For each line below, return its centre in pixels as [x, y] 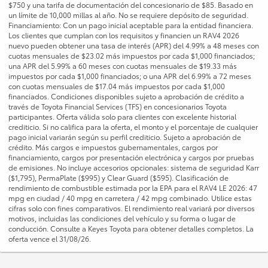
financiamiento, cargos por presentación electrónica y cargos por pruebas [131, 157]
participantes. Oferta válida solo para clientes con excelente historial [122, 117]
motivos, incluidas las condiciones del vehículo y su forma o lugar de [122, 218]
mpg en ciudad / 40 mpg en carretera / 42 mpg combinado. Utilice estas [130, 198]
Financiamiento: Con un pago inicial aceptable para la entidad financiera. [131, 25]
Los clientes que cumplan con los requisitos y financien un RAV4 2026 [124, 35]
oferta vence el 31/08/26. [50, 239]
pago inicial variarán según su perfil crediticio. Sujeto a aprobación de [125, 137]
